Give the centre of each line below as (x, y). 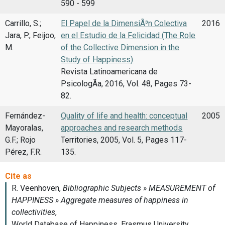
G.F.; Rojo (20, 140)
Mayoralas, (24, 128)
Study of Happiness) (97, 60)
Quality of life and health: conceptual (124, 116)
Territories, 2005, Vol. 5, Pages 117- (124, 140)
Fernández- (25, 116)
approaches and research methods (122, 128)
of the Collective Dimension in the (120, 48)
